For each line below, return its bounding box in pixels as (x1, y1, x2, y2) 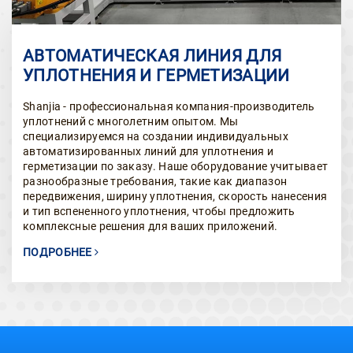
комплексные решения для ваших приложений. (23, 219, 278, 232)
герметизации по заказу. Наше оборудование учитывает (23, 159, 329, 173)
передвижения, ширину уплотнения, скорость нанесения (23, 189, 328, 203)
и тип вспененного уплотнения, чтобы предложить (23, 204, 295, 217)
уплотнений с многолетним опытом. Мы (23, 114, 239, 128)
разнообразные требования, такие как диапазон (23, 174, 288, 188)
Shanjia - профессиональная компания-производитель (23, 99, 315, 113)
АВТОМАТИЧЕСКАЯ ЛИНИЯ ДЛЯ (23, 46, 282, 65)
